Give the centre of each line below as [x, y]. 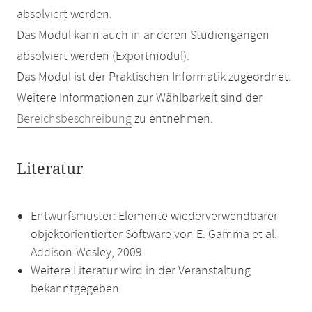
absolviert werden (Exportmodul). [103, 56]
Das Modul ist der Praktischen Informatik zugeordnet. [154, 77]
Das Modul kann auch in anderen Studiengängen [143, 36]
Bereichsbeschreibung [74, 119]
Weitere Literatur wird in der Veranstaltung [141, 271]
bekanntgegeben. [76, 289]
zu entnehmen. [172, 119]
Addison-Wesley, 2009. [88, 253]
